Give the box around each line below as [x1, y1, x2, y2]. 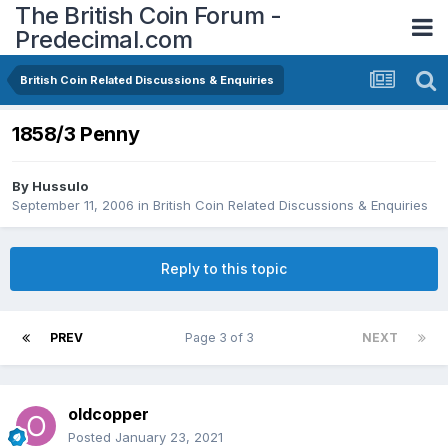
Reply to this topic [161, 260, 287, 278]
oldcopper [68, 404, 149, 425]
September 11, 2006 [12, 197, 134, 214]
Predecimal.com [15, 24, 192, 54]
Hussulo [32, 178, 88, 195]
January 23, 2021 [115, 429, 223, 446]
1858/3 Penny [12, 122, 140, 147]
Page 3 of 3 [185, 330, 260, 346]
